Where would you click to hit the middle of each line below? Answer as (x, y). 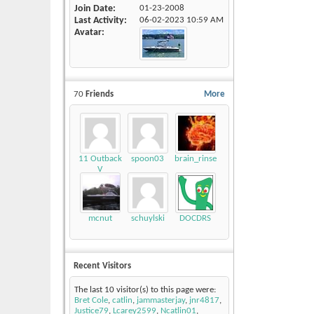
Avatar (88, 33)
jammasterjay (161, 301)
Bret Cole (91, 301)
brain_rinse (195, 159)
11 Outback (100, 159)
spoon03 (148, 159)
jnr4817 (204, 301)
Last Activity (99, 21)
